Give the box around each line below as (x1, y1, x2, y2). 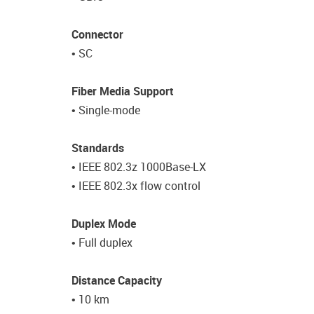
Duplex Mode (71, 216, 136, 231)
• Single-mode (71, 102, 143, 118)
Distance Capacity (71, 273, 165, 288)
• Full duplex (71, 235, 132, 250)
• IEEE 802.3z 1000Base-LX (71, 159, 209, 175)
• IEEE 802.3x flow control (71, 178, 200, 193)
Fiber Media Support (71, 83, 177, 99)
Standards (71, 140, 124, 156)
